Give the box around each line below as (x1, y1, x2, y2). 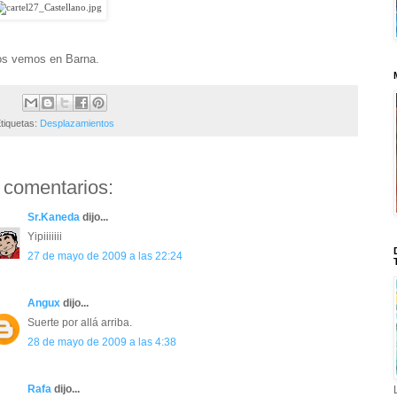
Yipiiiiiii (27, 230, 62, 244)
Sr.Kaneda (27, 211, 80, 224)
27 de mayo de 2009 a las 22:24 (27, 250, 183, 263)
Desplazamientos (40, 118, 114, 129)
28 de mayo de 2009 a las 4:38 (27, 336, 176, 349)
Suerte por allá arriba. (27, 316, 132, 330)
